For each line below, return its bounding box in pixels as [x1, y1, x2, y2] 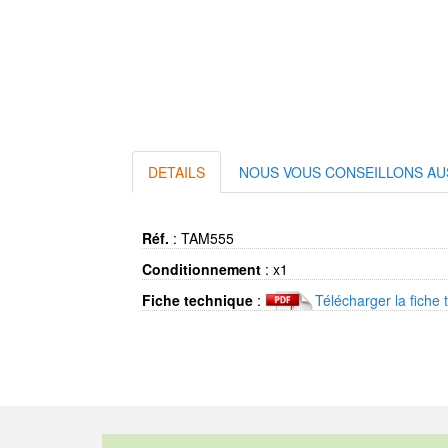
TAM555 [181, 228, 234, 248]
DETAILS [148, 162, 205, 182]
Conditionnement [142, 259, 261, 279]
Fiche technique [142, 290, 253, 310]
